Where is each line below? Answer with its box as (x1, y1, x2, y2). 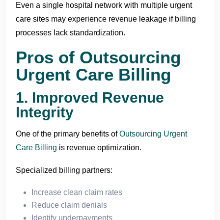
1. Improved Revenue (16, 89, 164, 106)
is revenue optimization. (57, 143, 141, 152)
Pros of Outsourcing (16, 47, 181, 67)
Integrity (16, 104, 74, 120)
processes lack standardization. (16, 28, 125, 37)
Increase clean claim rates (31, 188, 122, 196)
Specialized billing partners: (16, 165, 112, 174)
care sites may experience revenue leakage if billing (16, 14, 196, 23)
